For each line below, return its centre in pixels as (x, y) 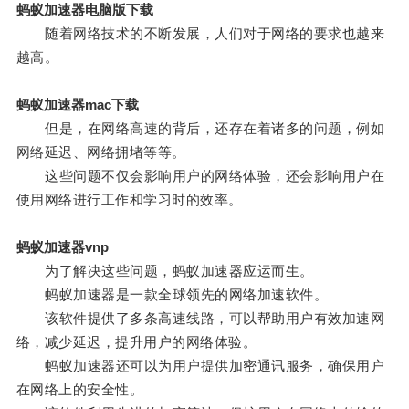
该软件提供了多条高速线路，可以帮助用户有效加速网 (200, 319)
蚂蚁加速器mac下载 (77, 105)
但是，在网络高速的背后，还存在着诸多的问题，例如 (200, 129)
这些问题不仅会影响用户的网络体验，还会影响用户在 (200, 176)
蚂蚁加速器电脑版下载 (84, 10)
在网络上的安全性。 (80, 390)
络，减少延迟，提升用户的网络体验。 (136, 342)
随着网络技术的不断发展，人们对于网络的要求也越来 (200, 34)
